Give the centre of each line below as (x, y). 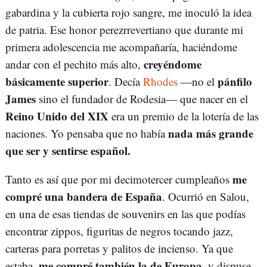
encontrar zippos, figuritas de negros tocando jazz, (119, 231)
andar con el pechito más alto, (74, 64)
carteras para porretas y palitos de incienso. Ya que (119, 249)
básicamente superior (57, 82)
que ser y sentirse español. (68, 151)
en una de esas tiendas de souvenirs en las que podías (125, 214)
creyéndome (173, 64)
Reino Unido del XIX (57, 116)
